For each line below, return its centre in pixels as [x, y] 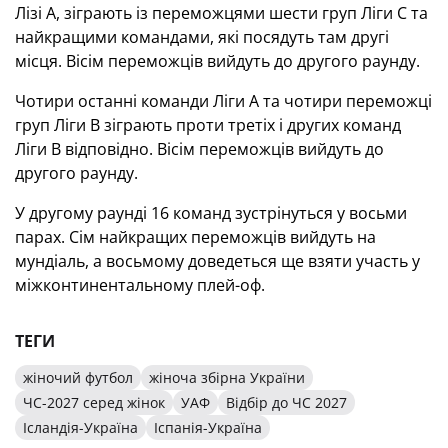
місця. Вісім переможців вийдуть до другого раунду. [217, 61]
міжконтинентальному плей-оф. [140, 285]
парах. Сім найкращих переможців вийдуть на [195, 237]
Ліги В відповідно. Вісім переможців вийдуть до [199, 149]
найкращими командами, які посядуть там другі [202, 37]
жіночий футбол [78, 377]
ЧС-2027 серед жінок [94, 402]
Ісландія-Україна [80, 427]
